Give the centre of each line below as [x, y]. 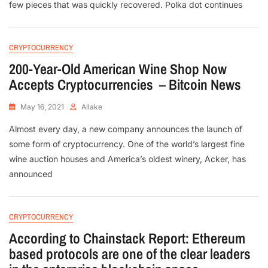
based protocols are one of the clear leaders [130, 254]
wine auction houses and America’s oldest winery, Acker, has [127, 159]
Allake [92, 107]
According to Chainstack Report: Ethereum [127, 238]
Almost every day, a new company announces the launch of [126, 129]
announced [31, 174]
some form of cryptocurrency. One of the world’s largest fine [127, 144]
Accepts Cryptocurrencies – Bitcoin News [125, 85]
